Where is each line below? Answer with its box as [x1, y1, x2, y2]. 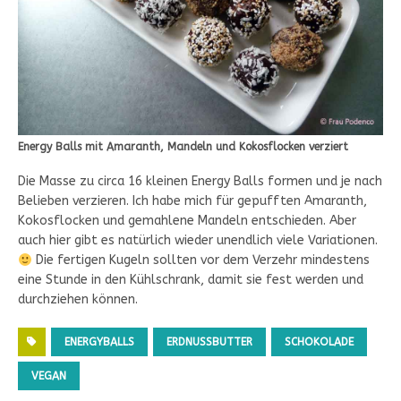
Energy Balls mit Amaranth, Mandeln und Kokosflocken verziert [18, 141, 348, 154]
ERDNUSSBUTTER [166, 336, 252, 349]
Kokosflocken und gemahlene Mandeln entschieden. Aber [18, 213, 356, 229]
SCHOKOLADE [285, 336, 354, 349]
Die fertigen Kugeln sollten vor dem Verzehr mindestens [31, 252, 370, 269]
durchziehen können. [18, 292, 138, 308]
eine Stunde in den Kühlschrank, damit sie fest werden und [18, 272, 363, 288]
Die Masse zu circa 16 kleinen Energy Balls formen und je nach [18, 174, 382, 190]
